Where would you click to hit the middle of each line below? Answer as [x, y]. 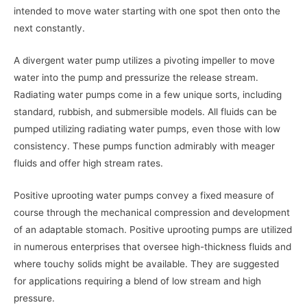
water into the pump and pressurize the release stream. [136, 77]
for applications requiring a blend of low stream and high [137, 281]
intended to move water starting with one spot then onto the [147, 11]
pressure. [34, 298]
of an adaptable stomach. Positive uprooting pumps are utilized [153, 229]
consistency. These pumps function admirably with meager [144, 146]
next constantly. [49, 28]
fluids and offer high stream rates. [88, 163]
